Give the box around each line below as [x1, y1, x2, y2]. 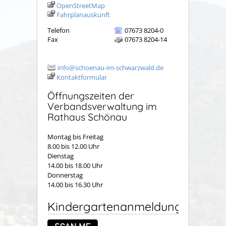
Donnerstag [47, 170, 83, 180]
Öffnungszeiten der [47, 89, 134, 102]
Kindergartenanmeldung [47, 199, 182, 214]
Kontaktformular [56, 72, 107, 82]
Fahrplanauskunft [56, 10, 110, 20]
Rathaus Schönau [47, 110, 127, 124]
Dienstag [47, 151, 104, 160]
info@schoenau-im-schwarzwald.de [58, 63, 163, 72]
